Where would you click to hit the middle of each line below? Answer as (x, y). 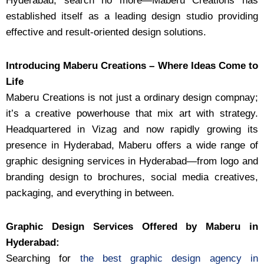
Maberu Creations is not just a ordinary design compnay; (132, 97)
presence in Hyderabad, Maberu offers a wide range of (132, 145)
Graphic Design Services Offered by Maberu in (132, 226)
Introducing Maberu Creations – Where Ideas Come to (132, 65)
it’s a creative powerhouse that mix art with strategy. (132, 113)
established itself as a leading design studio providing (132, 16)
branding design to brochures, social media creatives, (132, 177)
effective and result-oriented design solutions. (106, 32)
